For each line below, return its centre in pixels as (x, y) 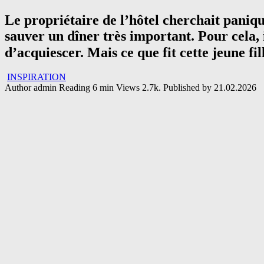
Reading (75, 88)
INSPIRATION (37, 77)
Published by (187, 88)
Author (18, 88)
